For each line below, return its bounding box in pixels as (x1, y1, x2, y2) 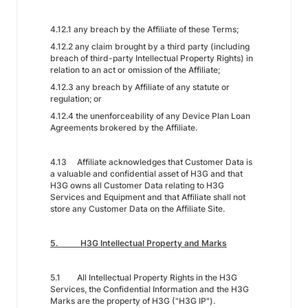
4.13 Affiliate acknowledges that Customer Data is (50, 157, 252, 167)
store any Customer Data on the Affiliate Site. (50, 203, 225, 214)
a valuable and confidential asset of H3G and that (50, 168, 243, 179)
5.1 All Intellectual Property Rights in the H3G (50, 272, 237, 283)
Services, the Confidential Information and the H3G (50, 284, 249, 294)
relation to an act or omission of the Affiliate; (50, 65, 222, 75)
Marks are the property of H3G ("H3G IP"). (50, 296, 215, 306)
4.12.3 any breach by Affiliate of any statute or (50, 82, 230, 92)
